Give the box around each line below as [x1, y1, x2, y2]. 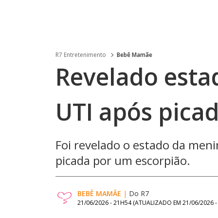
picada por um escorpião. [55, 152, 190, 168]
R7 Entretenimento [55, 51, 106, 59]
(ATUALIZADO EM [133, 199, 182, 207]
